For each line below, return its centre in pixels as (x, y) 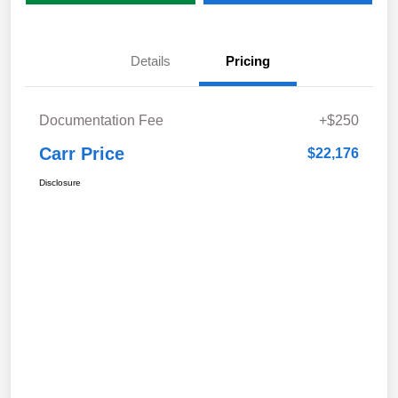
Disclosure (60, 183)
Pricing (248, 61)
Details (150, 61)
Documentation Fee (101, 121)
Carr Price (82, 154)
